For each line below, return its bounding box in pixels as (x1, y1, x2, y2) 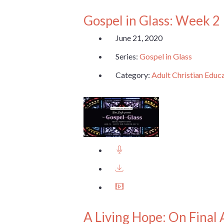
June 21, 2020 (115, 33, 162, 43)
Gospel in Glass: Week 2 (83, 12, 220, 28)
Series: (115, 51, 139, 61)
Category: (115, 70, 151, 80)
